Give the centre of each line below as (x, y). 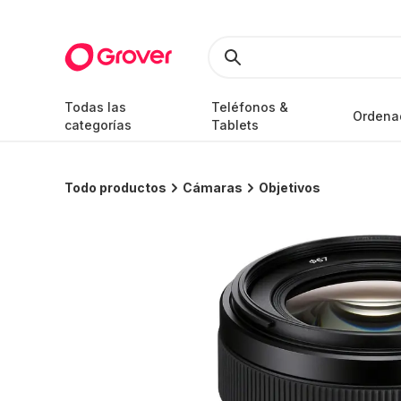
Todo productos (115, 188)
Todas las (95, 107)
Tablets (235, 125)
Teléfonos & (249, 107)
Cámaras (213, 188)
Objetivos (290, 188)
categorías (98, 125)
